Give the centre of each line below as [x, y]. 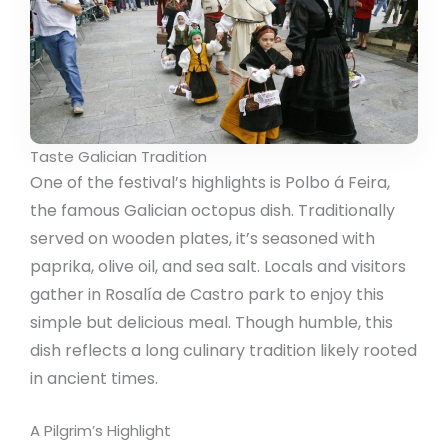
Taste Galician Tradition [118, 156]
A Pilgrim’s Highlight [100, 431]
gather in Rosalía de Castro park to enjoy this [207, 294]
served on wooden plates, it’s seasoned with [202, 238]
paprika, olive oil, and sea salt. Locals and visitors [218, 266]
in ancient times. [94, 378]
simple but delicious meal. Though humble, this [211, 322]
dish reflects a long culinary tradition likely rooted [223, 350]
